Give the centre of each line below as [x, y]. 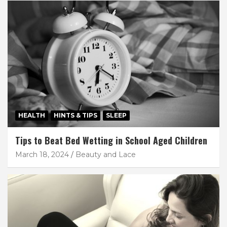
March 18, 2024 [42, 155]
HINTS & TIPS [75, 116]
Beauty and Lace [106, 155]
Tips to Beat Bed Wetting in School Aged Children [111, 141]
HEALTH [32, 116]
